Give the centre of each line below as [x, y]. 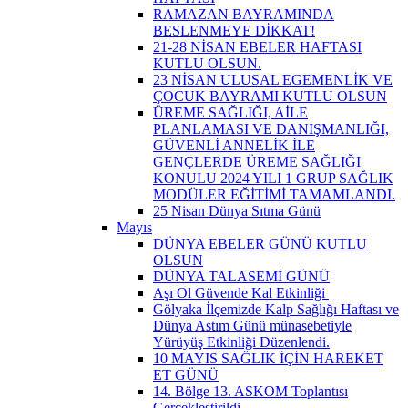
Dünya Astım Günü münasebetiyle [252, 325]
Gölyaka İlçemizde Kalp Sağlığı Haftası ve [276, 309]
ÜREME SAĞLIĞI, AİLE [230, 112]
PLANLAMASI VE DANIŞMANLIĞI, [271, 128]
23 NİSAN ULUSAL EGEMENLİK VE [273, 79]
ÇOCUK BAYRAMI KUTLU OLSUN [270, 96]
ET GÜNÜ [186, 374]
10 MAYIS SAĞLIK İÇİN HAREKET [268, 358]
